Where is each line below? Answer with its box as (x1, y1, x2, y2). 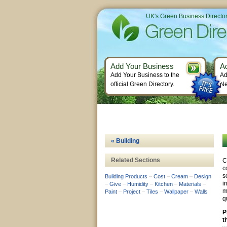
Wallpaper (164, 188, 188, 195)
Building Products (105, 173, 147, 179)
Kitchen (155, 181, 173, 187)
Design (194, 173, 211, 179)
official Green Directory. (110, 81, 174, 88)
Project (123, 188, 140, 195)
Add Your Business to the (110, 71, 179, 79)
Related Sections (111, 157, 160, 164)
